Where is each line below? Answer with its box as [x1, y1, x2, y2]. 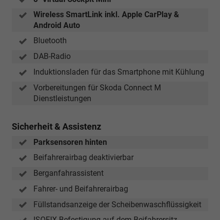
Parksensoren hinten [33, 137, 107, 147]
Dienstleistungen [33, 93, 91, 103]
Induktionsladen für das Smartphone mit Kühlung [33, 67, 204, 77]
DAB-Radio [33, 52, 71, 61]
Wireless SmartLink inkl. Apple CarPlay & [33, 10, 179, 20]
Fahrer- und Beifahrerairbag [33, 184, 128, 193]
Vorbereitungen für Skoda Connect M [33, 82, 161, 92]
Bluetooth [33, 36, 67, 46]
